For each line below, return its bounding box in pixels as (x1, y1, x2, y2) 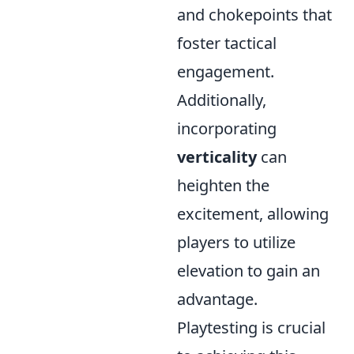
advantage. (177, 288, 258, 310)
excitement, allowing (177, 203, 329, 224)
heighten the (177, 175, 269, 196)
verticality (177, 146, 257, 168)
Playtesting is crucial (177, 317, 326, 338)
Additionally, (177, 89, 266, 111)
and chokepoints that (177, 4, 332, 25)
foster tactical (177, 32, 277, 54)
